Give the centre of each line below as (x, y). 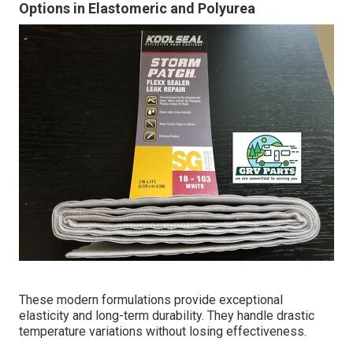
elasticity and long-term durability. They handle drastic (167, 316)
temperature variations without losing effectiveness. (163, 332)
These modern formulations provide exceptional (151, 300)
